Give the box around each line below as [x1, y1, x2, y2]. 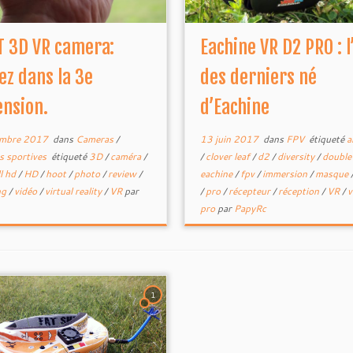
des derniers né [199, 65, 317, 89]
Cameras [75, 132, 116, 146]
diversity [277, 150, 317, 163]
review [107, 167, 139, 180]
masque [314, 167, 351, 180]
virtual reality [44, 184, 104, 198]
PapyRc [233, 202, 266, 215]
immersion [262, 167, 310, 180]
